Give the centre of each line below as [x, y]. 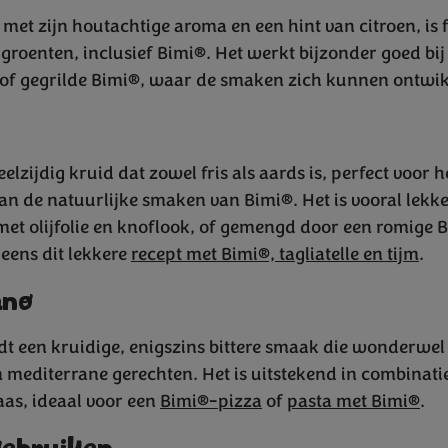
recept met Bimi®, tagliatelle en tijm [275, 253]
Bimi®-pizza [211, 400]
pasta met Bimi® [353, 400]
